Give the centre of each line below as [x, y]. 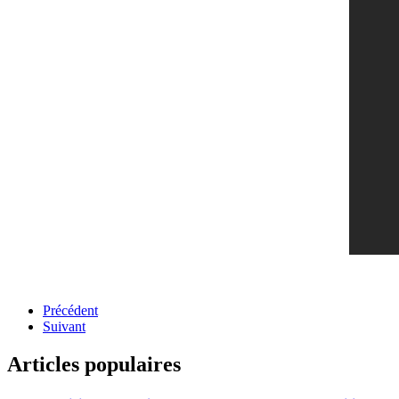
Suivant [64, 327]
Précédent [70, 311]
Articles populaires [94, 365]
